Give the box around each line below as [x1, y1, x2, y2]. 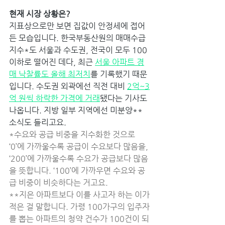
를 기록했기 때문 [90, 69, 147, 79]
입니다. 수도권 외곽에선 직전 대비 [9, 81, 127, 91]
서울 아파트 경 [95, 57, 144, 67]
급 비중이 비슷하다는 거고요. [9, 177, 110, 187]
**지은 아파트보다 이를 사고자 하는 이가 [9, 189, 152, 199]
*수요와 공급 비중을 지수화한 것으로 [9, 129, 137, 139]
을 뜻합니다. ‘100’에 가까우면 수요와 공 [9, 165, 145, 175]
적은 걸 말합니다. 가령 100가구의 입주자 [9, 201, 150, 211]
